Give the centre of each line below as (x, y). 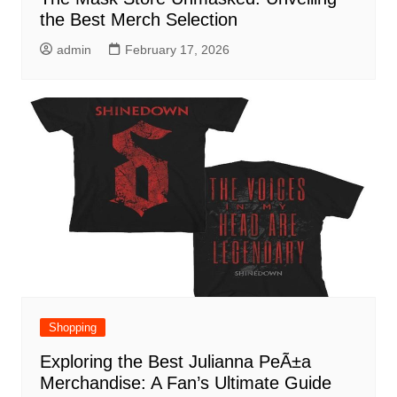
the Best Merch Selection (138, 20)
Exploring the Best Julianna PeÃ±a (175, 362)
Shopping (72, 328)
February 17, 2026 (177, 50)
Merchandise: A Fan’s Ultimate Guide (185, 383)
